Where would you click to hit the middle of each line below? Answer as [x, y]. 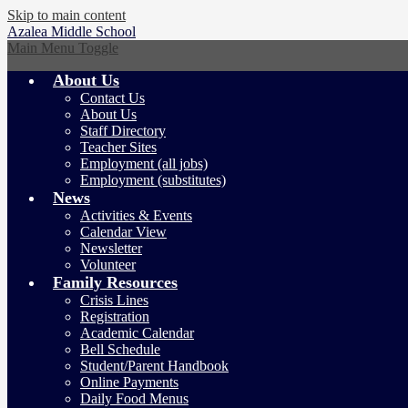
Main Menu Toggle [63, 48]
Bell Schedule [120, 349]
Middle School [93, 31]
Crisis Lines [114, 300]
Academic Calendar [137, 333]
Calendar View [123, 232]
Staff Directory [123, 131]
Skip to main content [66, 15]
